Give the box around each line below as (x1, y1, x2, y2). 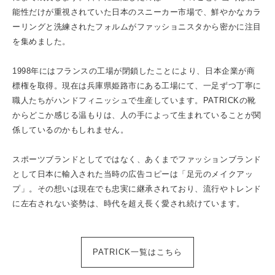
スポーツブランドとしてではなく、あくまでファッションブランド (12, 155, 261, 165)
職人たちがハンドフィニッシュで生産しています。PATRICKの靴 (12, 96, 256, 106)
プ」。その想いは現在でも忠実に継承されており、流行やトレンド (12, 184, 261, 194)
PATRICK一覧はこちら (92, 247, 183, 257)
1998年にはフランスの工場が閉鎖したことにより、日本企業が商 (12, 66, 255, 76)
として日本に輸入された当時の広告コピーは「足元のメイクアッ (12, 169, 254, 179)
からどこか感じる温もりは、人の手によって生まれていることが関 (12, 110, 261, 120)
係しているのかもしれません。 (12, 125, 129, 135)
